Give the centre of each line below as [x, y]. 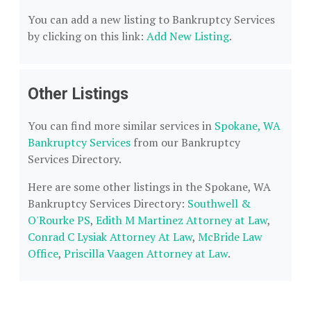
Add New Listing [188, 36]
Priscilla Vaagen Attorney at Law [146, 253]
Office [43, 253]
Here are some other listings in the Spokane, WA [149, 187]
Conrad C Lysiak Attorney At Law [110, 237]
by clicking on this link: [87, 36]
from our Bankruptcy [185, 142]
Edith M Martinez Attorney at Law [182, 220]
